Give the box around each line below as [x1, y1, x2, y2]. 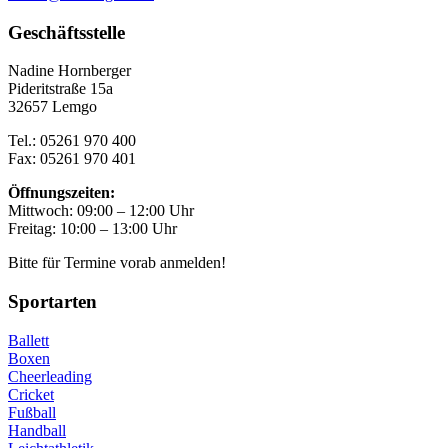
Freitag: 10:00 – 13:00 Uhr [8, 220, 177, 238]
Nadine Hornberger [8, 62, 131, 80]
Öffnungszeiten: [8, 184, 115, 202]
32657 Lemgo [8, 98, 97, 116]
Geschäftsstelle [8, 21, 125, 43]
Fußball [8, 403, 56, 421]
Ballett [8, 331, 49, 349]
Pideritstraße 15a [8, 80, 113, 98]
